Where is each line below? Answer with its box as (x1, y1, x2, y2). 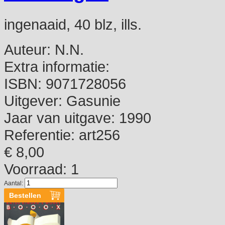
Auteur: (4, 41, 51, 58)
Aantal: (4, 179, 25, 187)
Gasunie (62, 92, 121, 109)
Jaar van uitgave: (4, 109, 115, 126)
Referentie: (4, 126, 75, 143)
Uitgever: (4, 92, 62, 109)
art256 (75, 126, 120, 143)
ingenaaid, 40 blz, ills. (4, 16, 142, 33)
